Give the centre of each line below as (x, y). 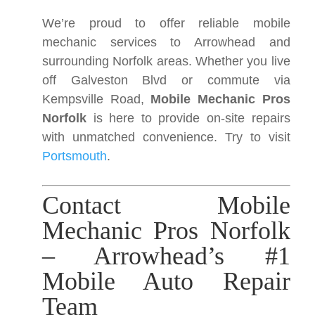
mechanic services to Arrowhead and (166, 42)
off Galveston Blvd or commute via (166, 80)
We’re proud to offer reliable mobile (166, 23)
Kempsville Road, (97, 99)
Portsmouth (75, 156)
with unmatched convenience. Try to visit (166, 137)
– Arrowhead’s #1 (166, 256)
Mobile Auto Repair (166, 281)
